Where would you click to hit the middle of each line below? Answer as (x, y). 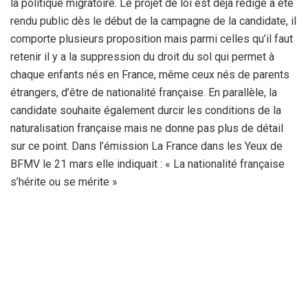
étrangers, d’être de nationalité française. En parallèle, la (144, 92)
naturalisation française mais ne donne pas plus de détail (147, 128)
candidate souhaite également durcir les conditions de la (146, 110)
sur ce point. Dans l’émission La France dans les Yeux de (146, 146)
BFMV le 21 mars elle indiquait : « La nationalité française (147, 164)
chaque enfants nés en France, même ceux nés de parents (150, 74)
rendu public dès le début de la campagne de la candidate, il (153, 21)
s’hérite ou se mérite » (64, 181)
